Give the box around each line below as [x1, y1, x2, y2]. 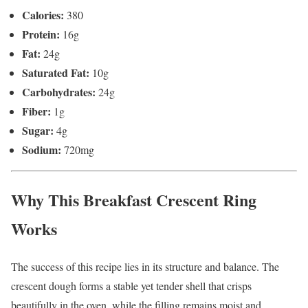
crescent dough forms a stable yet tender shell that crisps [11, 278, 252, 293]
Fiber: [22, 102, 51, 119]
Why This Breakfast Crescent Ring [11, 187, 256, 212]
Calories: [22, 6, 64, 23]
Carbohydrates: [22, 83, 96, 100]
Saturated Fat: [22, 64, 89, 80]
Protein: [22, 25, 60, 42]
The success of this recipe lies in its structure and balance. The [11, 258, 279, 274]
